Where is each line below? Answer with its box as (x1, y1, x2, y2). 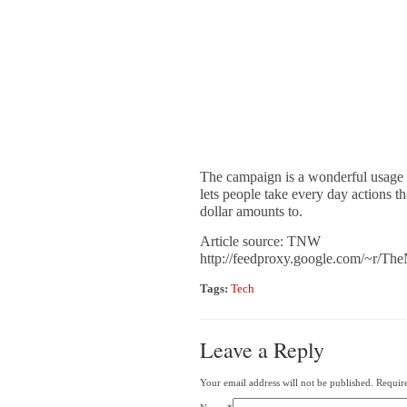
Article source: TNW (200, 233, 321, 249)
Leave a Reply (200, 335, 324, 364)
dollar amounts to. (200, 203, 303, 219)
